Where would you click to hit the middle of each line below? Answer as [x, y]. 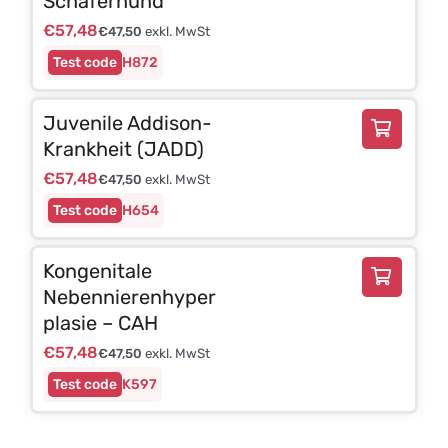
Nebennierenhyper [129, 296]
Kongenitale [97, 270]
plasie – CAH [100, 322]
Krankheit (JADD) [123, 148]
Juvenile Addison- [127, 122]
